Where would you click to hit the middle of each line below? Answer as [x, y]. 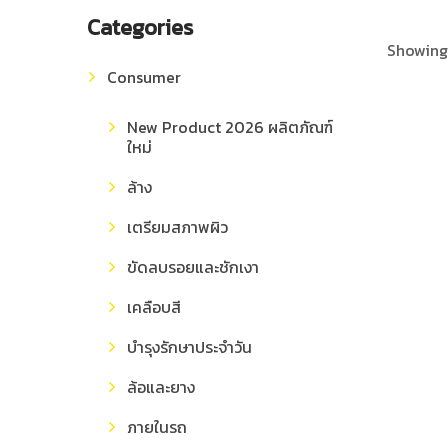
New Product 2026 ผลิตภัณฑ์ [230, 127]
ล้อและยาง [161, 387]
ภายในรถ [157, 427]
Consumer [144, 77]
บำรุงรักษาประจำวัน [189, 347]
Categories [140, 27]
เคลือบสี [154, 307]
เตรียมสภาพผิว [177, 227]
